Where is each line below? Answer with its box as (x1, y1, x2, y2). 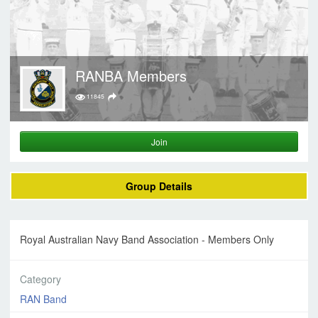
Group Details (126, 179, 192, 193)
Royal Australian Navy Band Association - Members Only (20, 232, 274, 247)
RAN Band (20, 291, 67, 306)
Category (20, 271, 61, 286)
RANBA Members (75, 65, 187, 86)
